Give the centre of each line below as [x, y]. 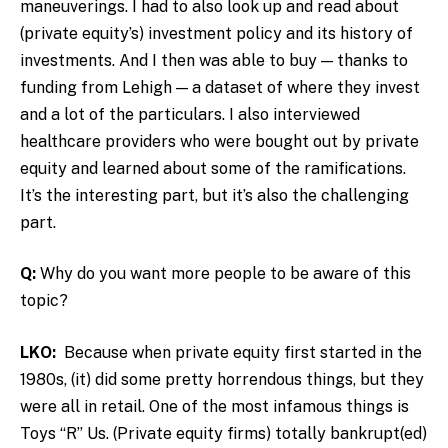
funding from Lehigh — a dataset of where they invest [220, 87]
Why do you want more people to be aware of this [223, 274]
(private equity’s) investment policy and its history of [216, 33]
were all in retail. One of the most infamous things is [214, 407]
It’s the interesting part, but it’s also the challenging [214, 195]
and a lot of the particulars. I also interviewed [190, 114]
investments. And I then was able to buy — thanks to [214, 60]
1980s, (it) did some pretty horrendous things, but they [222, 380]
